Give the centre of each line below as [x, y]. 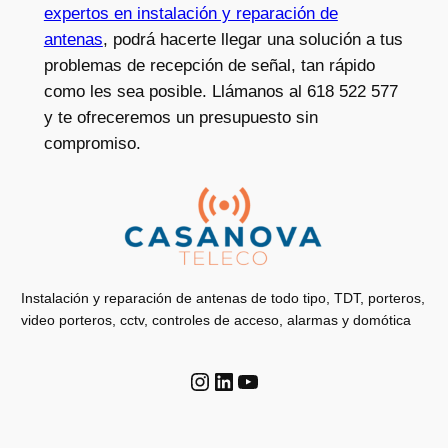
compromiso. [92, 143]
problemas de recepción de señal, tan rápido [209, 65]
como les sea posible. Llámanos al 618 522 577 [220, 91]
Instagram [240, 380]
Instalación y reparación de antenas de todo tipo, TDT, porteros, [223, 298]
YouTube [281, 380]
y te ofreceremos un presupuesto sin [180, 117]
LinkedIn [255, 380]
